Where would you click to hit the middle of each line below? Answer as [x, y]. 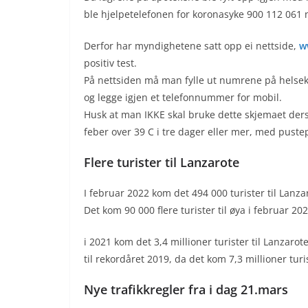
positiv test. [110, 63]
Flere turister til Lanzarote [162, 163]
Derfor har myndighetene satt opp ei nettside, [191, 46]
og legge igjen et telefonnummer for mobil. [183, 98]
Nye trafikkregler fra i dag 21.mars [186, 290]
